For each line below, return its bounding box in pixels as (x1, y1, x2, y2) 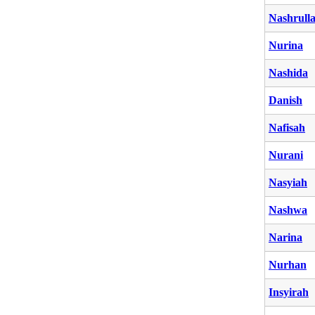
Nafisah (269, 121, 305, 134)
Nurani (269, 148, 303, 161)
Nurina (269, 39, 303, 51)
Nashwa (269, 203, 307, 216)
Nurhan (269, 258, 307, 271)
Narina (269, 231, 302, 243)
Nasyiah (269, 176, 307, 188)
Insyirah (269, 285, 309, 298)
